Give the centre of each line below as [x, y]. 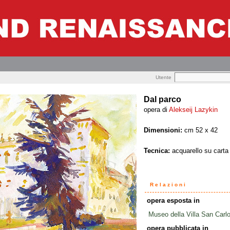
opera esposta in [173, 200]
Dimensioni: [163, 130]
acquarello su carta [199, 151]
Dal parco [162, 99]
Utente [164, 77]
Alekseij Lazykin [193, 110]
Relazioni [168, 185]
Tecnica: [157, 151]
